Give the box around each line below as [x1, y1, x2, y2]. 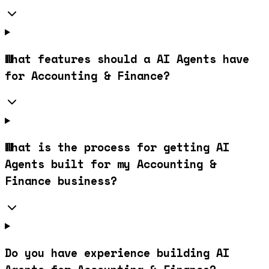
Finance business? [5, 172, 117, 190]
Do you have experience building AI [5, 244, 229, 261]
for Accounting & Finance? [5, 67, 170, 84]
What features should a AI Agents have [5, 50, 249, 67]
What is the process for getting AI [5, 139, 229, 156]
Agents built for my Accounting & [5, 156, 216, 173]
